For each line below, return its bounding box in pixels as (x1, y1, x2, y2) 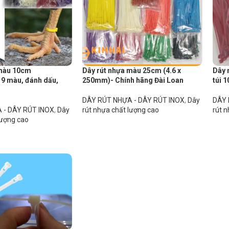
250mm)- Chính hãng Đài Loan (82, 76, 184, 85)
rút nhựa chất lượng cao (82, 106, 159, 114)
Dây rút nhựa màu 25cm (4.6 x (82, 66, 181, 75)
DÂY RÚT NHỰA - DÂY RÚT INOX (82, 96, 185, 105)
